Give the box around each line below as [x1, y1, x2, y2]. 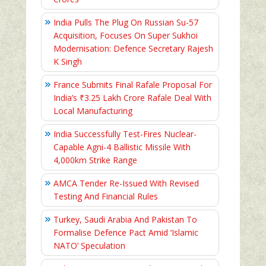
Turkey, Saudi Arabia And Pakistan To [53, 213, 197, 225]
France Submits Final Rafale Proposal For [53, 78, 212, 90]
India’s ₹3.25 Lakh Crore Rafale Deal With [53, 91, 211, 103]
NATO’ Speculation [53, 239, 125, 251]
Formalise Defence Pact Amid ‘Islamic [53, 226, 198, 238]
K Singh [53, 55, 82, 67]
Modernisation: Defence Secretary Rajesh [53, 42, 213, 54]
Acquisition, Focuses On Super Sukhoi [53, 29, 198, 41]
